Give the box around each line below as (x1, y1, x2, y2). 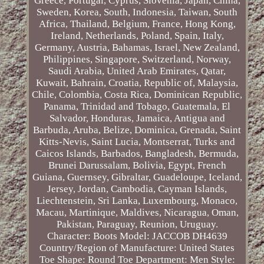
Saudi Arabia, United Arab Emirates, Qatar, (48, 65, 226, 77)
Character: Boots (47, 230, 117, 242)
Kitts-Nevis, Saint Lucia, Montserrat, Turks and (39, 136, 236, 148)
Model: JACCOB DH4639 (119, 230, 227, 242)
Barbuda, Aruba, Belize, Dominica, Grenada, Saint (33, 124, 242, 136)
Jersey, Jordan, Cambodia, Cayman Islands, (47, 183, 227, 195)
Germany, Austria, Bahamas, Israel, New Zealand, (34, 42, 240, 54)
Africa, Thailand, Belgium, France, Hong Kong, (38, 18, 236, 30)
